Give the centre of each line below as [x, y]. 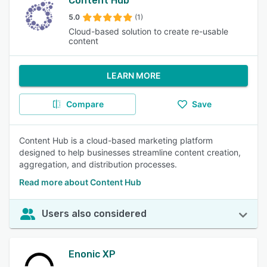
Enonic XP [92, 254]
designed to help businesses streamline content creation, [130, 152]
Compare [85, 104]
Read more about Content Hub [80, 182]
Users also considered [94, 214]
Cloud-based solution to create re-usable [149, 31]
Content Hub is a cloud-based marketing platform [116, 140]
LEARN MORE [133, 75]
